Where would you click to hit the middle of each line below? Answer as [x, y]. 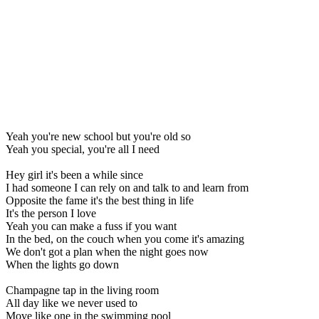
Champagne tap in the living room [82, 290]
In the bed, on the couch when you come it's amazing [125, 239]
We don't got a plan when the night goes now [107, 251]
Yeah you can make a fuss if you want [91, 226]
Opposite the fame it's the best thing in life [100, 200]
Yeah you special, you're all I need [83, 149]
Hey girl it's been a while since [74, 174]
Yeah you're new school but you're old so [98, 136]
